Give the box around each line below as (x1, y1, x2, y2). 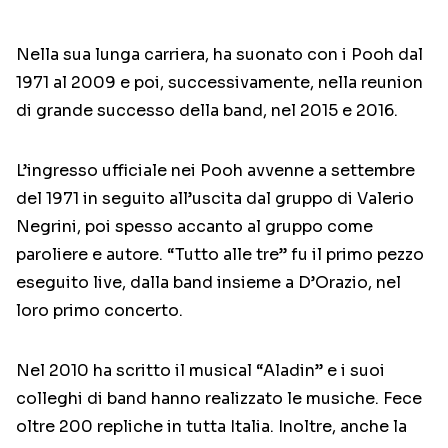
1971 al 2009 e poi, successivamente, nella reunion (16, 72, 423, 94)
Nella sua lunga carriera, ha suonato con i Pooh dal (16, 44, 423, 66)
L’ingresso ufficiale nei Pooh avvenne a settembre (16, 160, 415, 182)
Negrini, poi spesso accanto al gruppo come (16, 216, 373, 238)
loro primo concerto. (16, 300, 183, 322)
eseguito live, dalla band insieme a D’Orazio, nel (16, 272, 401, 294)
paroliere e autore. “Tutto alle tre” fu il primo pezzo (16, 244, 424, 266)
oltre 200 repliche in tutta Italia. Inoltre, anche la (16, 416, 407, 438)
